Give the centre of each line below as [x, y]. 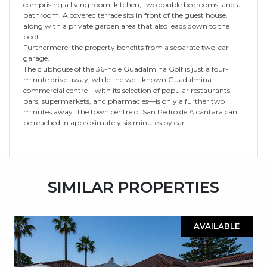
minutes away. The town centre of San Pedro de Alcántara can [130, 111]
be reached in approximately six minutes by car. [105, 122]
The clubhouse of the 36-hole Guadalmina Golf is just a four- [126, 69]
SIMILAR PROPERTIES [133, 187]
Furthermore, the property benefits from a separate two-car [126, 47]
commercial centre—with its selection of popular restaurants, [128, 90]
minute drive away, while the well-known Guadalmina [117, 79]
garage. [36, 58]
